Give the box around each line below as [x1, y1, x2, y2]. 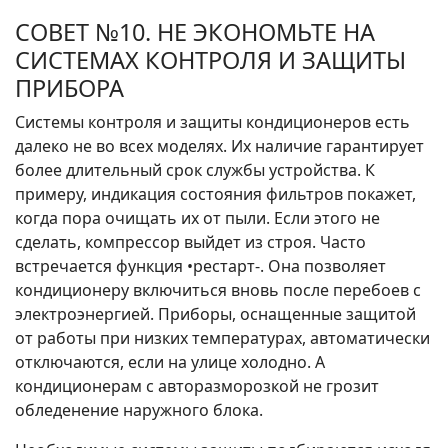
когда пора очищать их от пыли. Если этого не [15, 207, 380, 230]
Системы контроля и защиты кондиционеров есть [15, 111, 410, 134]
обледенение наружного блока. [15, 399, 263, 422]
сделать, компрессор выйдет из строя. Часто [15, 231, 366, 254]
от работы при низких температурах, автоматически [15, 327, 430, 350]
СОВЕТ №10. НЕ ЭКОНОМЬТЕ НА [15, 16, 375, 49]
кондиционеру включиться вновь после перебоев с [15, 279, 421, 302]
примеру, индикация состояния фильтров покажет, [15, 183, 416, 206]
